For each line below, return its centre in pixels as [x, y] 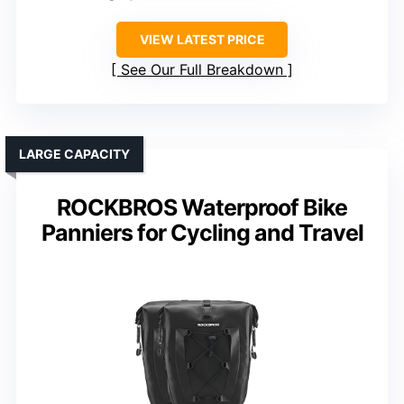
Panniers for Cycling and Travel [202, 233]
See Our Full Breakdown [202, 70]
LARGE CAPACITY [74, 154]
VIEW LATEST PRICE [202, 40]
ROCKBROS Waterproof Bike [202, 208]
